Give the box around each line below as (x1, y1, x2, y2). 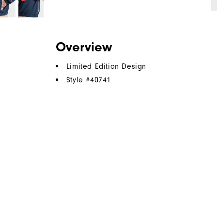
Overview (55, 39, 112, 55)
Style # (66, 76, 91, 85)
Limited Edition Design (66, 62, 147, 71)
